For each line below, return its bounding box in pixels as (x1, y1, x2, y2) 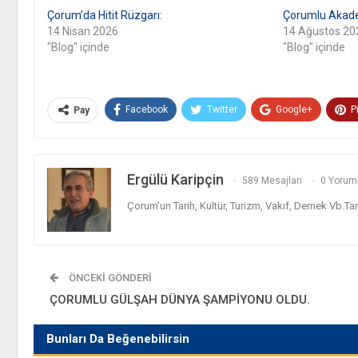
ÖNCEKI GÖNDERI (66, 271, 152, 284)
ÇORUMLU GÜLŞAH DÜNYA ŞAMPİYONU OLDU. (50, 292, 310, 307)
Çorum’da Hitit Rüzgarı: (47, 8, 162, 22)
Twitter (207, 103, 237, 115)
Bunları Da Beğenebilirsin (46, 331, 189, 346)
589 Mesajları (242, 174, 302, 186)
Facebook (125, 103, 168, 115)
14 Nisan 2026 (47, 24, 118, 38)
